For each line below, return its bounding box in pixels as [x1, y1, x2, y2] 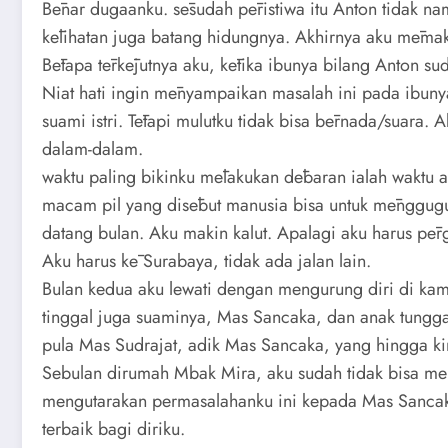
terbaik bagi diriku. [42, 416, 185, 442]
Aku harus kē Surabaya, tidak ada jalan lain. [42, 248, 371, 274]
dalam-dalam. [42, 136, 143, 162]
